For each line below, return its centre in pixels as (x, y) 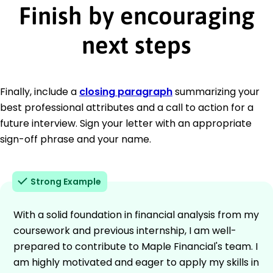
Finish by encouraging (136, 15)
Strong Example (66, 181)
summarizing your (216, 91)
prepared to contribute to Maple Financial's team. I (136, 246)
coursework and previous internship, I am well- (125, 230)
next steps (136, 44)
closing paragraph (126, 91)
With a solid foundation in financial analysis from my (136, 214)
